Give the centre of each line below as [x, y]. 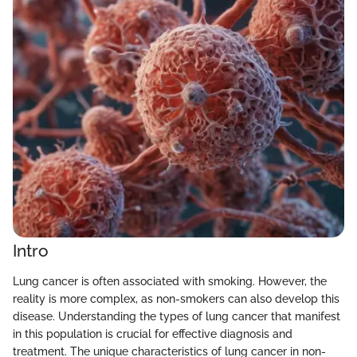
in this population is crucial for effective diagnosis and [153, 333]
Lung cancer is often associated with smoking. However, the [170, 281]
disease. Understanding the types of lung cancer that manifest [177, 316]
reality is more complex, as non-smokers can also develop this [176, 298]
